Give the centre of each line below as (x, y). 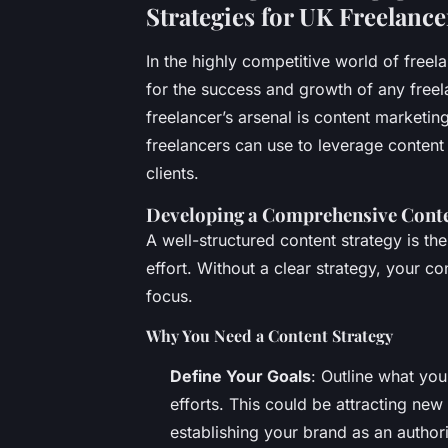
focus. (169, 295)
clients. (172, 172)
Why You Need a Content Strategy (269, 335)
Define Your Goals (240, 375)
